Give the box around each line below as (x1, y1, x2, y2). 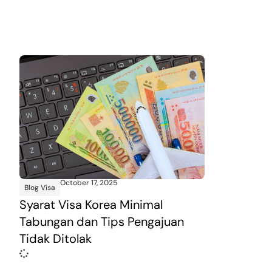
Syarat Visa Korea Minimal (19, 196, 163, 212)
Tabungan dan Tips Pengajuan (19, 213, 184, 229)
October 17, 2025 (60, 177, 117, 188)
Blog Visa (24, 182, 55, 192)
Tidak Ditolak (19, 230, 92, 246)
